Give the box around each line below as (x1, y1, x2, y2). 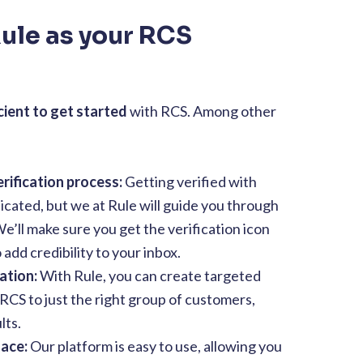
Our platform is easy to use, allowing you (30, 337, 282, 356)
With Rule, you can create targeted (40, 267, 261, 285)
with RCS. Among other (127, 102, 276, 121)
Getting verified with (122, 173, 257, 191)
